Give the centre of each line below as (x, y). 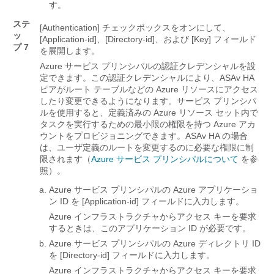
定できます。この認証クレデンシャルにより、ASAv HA (147, 78)
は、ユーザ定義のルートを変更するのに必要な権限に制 (147, 148)
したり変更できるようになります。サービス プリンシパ (148, 101)
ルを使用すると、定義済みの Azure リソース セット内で (149, 113)
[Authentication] (70, 28)
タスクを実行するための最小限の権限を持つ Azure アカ (148, 124)
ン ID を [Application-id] (94, 202)
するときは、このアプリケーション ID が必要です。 (150, 228)
